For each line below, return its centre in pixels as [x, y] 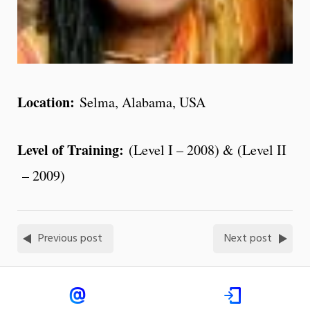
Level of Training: [73, 150]
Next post [248, 239]
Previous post [70, 239]
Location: [48, 102]
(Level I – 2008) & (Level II [208, 150]
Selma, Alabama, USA [143, 102]
